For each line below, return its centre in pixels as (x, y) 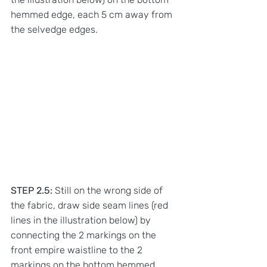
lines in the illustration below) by (82, 220)
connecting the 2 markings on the (85, 235)
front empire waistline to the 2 (78, 250)
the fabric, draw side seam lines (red (91, 205)
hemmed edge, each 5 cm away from (93, 14)
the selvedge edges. (55, 29)
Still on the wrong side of (109, 190)
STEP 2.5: (32, 190)
